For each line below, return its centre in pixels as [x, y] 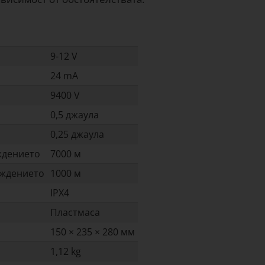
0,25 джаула [77, 135]
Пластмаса [75, 213]
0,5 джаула [75, 115]
